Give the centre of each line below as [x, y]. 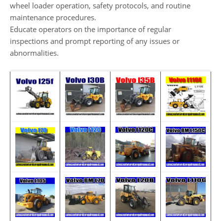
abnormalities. [34, 53]
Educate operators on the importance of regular [91, 29]
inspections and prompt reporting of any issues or [95, 41]
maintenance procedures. [53, 17]
